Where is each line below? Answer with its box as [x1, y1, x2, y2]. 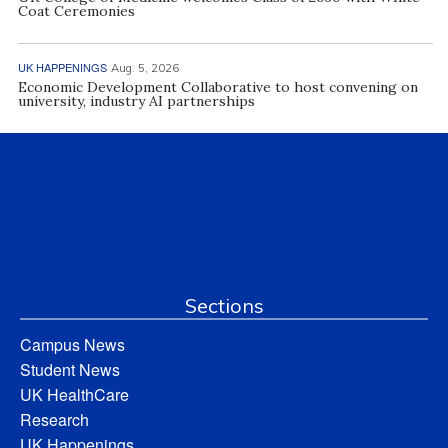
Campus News [20, 332, 125, 356]
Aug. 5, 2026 [110, 60, 179, 75]
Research [20, 407, 89, 431]
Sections [184, 292, 264, 318]
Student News [20, 357, 120, 381]
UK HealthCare [20, 382, 129, 406]
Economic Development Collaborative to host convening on [17, 77, 418, 96]
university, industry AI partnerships [17, 91, 255, 110]
